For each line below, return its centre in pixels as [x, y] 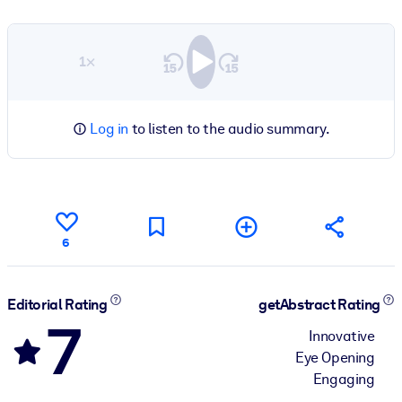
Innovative [341, 336]
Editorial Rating [59, 305]
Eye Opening [335, 357]
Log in [109, 128]
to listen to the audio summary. [229, 128]
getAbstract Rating [321, 305]
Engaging [344, 379]
